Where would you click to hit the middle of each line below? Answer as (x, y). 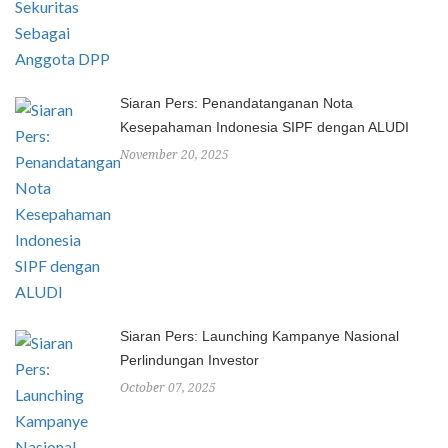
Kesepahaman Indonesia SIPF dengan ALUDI (264, 127)
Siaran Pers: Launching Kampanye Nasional (259, 336)
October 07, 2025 (168, 388)
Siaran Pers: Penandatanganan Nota (236, 103)
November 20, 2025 (174, 155)
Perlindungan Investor (189, 360)
